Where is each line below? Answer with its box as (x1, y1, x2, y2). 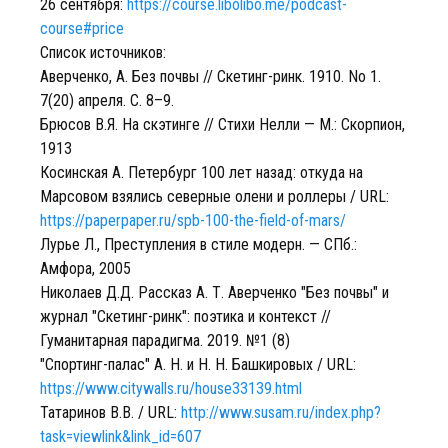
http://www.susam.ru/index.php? (181, 403, 381, 422)
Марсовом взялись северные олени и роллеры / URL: (40, 187, 389, 206)
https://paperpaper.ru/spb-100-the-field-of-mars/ (40, 211, 346, 230)
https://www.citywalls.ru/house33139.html (40, 379, 302, 398)
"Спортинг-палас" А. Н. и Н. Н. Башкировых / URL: (40, 355, 356, 374)
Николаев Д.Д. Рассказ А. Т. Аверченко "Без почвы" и (40, 283, 389, 302)
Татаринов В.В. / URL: (40, 403, 181, 422)
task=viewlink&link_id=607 (40, 427, 201, 446)
